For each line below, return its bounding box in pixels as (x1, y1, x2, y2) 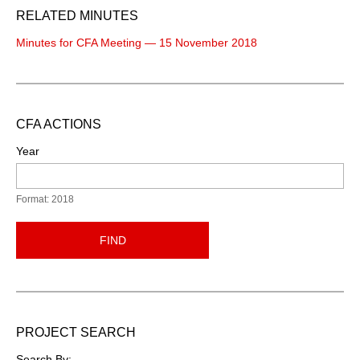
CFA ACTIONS (16, 117, 101, 131)
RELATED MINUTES (16, 8, 138, 22)
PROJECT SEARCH (16, 325, 136, 339)
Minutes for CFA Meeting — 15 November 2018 (16, 35, 257, 49)
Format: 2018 (16, 193, 74, 205)
